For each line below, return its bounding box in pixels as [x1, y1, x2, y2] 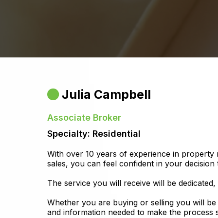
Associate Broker [47, 112, 121, 123]
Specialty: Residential [47, 128, 141, 139]
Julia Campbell [62, 87, 151, 102]
